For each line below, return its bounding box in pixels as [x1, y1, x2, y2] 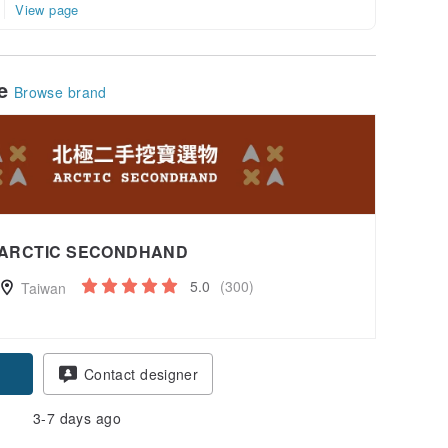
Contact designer [84, 363, 198, 384]
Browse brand [14, 81, 107, 102]
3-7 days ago [33, 407, 121, 428]
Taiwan [16, 277, 66, 298]
